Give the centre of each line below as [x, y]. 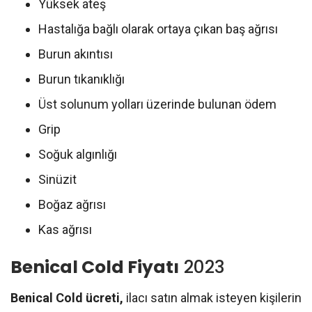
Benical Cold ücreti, [68, 297]
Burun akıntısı [76, 54]
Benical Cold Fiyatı [95, 267]
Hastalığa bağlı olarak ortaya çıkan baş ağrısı [158, 29]
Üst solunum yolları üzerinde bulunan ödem [157, 104]
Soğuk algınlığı [78, 154]
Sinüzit [57, 179]
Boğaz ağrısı [72, 204]
